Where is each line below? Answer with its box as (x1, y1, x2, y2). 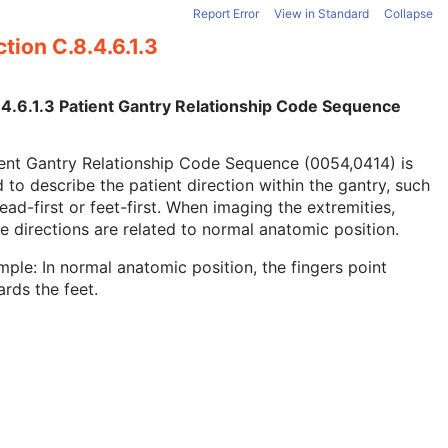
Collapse (384, 6, 433, 22)
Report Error (193, 6, 259, 22)
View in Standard (274, 6, 369, 22)
